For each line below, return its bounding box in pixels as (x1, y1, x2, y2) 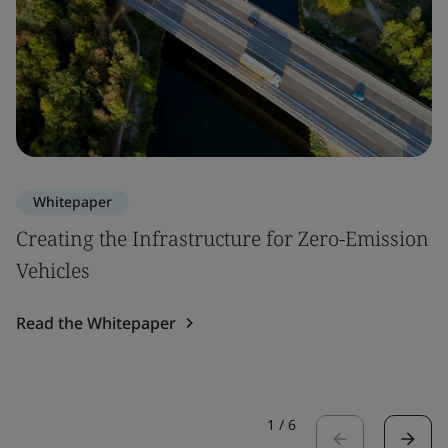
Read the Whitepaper (16, 311, 176, 334)
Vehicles (16, 256, 90, 284)
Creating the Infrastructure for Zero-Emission (16, 224, 429, 252)
